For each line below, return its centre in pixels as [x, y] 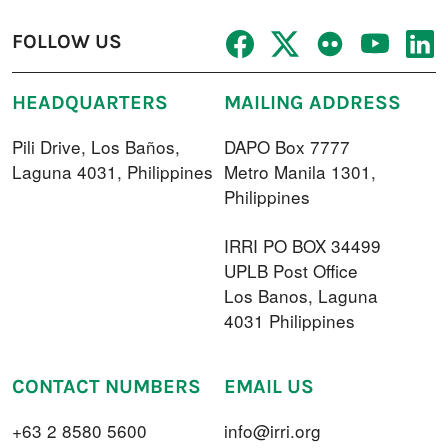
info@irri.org [272, 430]
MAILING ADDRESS [312, 102]
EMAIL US [269, 386]
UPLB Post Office [291, 270]
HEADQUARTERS [90, 102]
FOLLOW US [67, 42]
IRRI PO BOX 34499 [302, 245]
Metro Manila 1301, [300, 171]
